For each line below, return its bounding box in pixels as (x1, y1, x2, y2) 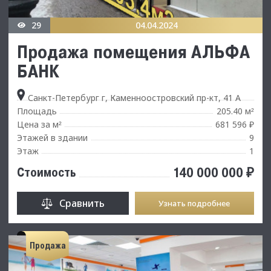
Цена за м (17, 118, 59, 130)
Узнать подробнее (158, 197, 230, 209)
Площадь (17, 105, 57, 117)
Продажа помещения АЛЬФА (17, 40, 250, 62)
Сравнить (59, 196, 105, 210)
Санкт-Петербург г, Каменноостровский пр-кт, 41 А (25, 91, 241, 103)
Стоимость (17, 165, 76, 180)
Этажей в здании (17, 131, 88, 143)
